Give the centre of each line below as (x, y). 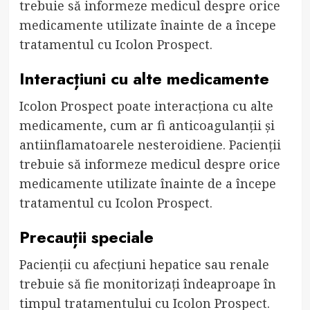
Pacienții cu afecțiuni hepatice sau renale (144, 264)
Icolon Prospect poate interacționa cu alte (146, 106)
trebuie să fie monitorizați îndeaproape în (147, 283)
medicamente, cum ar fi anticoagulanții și (147, 125)
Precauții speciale (86, 237)
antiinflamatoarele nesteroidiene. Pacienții (150, 144)
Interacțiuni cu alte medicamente (144, 78)
